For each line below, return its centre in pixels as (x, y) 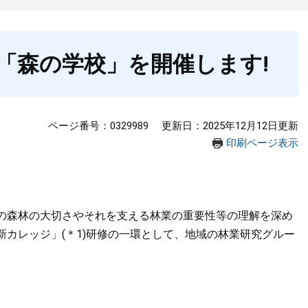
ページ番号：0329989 (98, 126)
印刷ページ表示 (262, 143)
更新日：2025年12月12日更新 (230, 126)
